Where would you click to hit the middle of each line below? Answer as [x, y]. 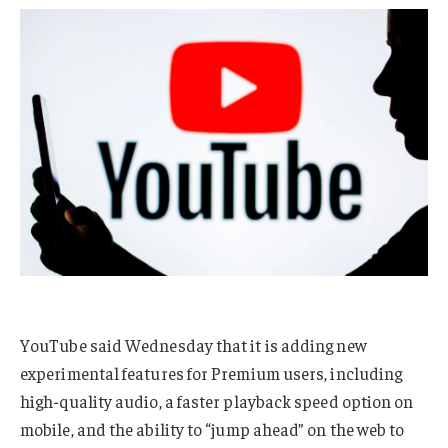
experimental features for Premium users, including [211, 373]
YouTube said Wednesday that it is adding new [193, 345]
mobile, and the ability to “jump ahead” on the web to [212, 429]
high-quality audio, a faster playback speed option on [217, 401]
